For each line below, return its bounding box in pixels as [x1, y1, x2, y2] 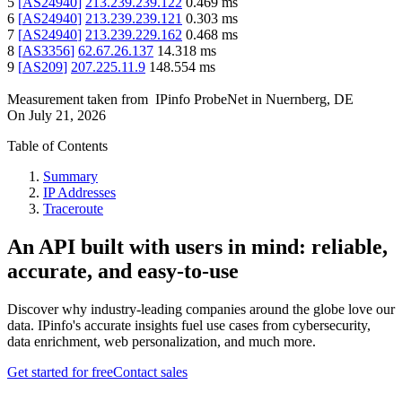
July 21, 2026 [29, 108, 106, 124]
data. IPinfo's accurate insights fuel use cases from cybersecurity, [7, 318, 371, 334]
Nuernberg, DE [266, 92, 354, 108]
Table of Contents [7, 138, 108, 154]
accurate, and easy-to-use [7, 259, 239, 284]
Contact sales [113, 364, 188, 380]
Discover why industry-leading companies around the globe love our [7, 301, 395, 318]
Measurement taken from [7, 92, 148, 108]
